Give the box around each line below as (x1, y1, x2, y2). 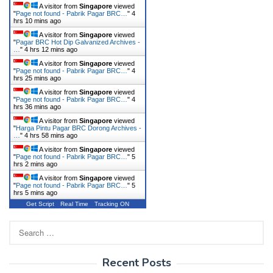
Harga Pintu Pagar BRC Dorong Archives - (16, 124, 141, 132)
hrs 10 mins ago (13, 16, 61, 24)
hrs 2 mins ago (13, 160, 57, 168)
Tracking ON (94, 200, 129, 207)
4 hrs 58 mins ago (24, 131, 77, 139)
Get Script (26, 200, 54, 207)
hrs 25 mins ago (13, 74, 61, 82)
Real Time (60, 200, 88, 207)
